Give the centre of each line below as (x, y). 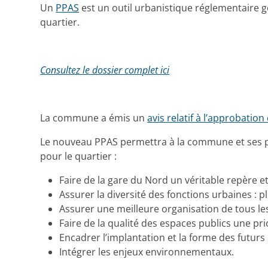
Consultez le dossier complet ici (105, 70)
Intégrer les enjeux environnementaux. (147, 252)
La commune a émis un (94, 118)
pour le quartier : (79, 156)
